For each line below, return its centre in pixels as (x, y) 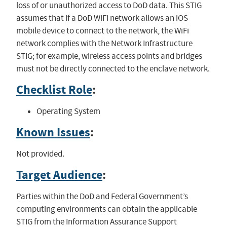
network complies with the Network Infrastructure (104, 44)
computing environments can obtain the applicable (106, 209)
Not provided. (40, 154)
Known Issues (53, 133)
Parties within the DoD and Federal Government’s (102, 197)
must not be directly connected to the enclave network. (113, 69)
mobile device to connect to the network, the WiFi (102, 31)
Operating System (68, 111)
